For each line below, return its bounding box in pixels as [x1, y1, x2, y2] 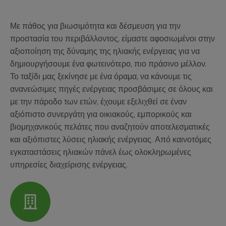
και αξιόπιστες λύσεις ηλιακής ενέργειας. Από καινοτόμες [10, 134, 211, 145]
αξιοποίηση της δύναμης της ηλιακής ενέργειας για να [10, 45, 200, 57]
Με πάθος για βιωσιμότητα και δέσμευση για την [10, 20, 181, 32]
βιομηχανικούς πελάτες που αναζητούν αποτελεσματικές [10, 121, 210, 133]
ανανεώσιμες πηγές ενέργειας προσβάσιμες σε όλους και [10, 83, 213, 95]
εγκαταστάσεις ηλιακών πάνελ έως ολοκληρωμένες [10, 146, 191, 158]
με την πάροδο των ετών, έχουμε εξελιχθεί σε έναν [10, 96, 187, 107]
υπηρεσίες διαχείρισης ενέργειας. [10, 159, 128, 171]
